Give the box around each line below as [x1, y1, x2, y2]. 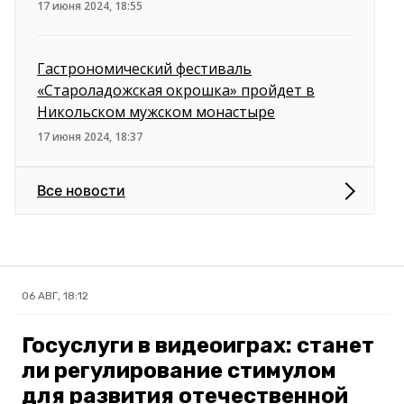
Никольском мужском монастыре [37, 102, 275, 123]
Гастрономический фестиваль [37, 59, 252, 79]
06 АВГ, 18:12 [22, 289, 88, 303]
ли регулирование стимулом [22, 358, 336, 384]
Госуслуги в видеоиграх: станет [22, 333, 374, 359]
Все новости [37, 181, 125, 200]
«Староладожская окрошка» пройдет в [37, 80, 315, 101]
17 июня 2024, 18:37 [37, 129, 142, 145]
